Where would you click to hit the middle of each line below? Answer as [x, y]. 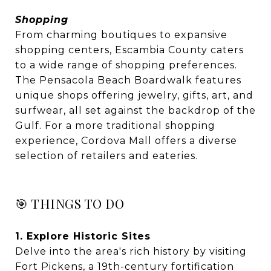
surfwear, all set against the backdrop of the [135, 111]
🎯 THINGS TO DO [70, 204]
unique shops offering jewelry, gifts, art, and [134, 96]
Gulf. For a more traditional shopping [115, 126]
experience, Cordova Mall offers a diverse [126, 141]
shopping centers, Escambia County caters [129, 50]
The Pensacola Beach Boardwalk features [128, 80]
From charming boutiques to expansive [121, 35]
